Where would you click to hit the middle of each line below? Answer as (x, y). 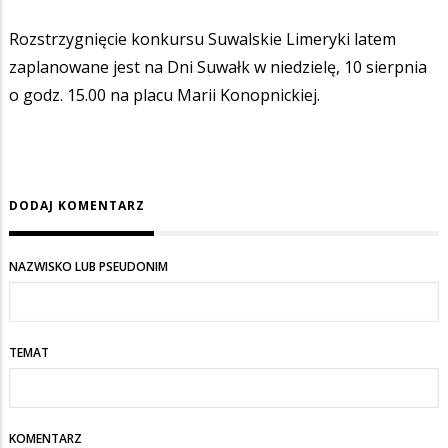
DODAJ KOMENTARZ (77, 205)
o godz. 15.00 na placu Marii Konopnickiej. (164, 95)
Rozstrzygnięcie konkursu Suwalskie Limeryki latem (202, 39)
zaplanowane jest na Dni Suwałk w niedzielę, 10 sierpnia (218, 67)
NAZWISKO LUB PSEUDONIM (88, 266)
